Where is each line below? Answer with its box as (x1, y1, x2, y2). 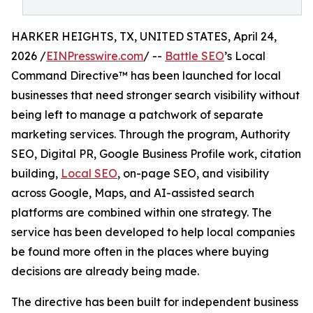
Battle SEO (165, 49, 224, 63)
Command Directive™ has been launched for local (11, 68, 281, 82)
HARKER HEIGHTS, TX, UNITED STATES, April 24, (11, 29, 277, 43)
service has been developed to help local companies (11, 225, 295, 239)
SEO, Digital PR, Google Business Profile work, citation (11, 147, 301, 161)
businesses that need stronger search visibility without (11, 88, 300, 102)
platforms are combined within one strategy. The (11, 205, 272, 219)
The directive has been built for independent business (11, 295, 298, 309)
